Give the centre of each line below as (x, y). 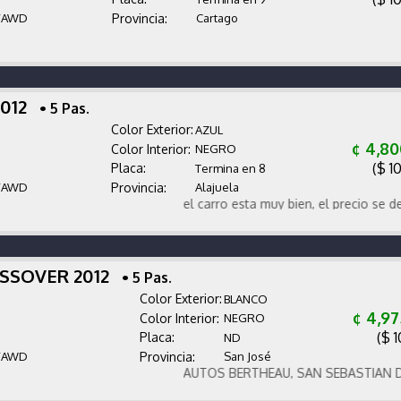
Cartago (217, 17)
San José (247, 356)
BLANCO (245, 299)
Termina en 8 (230, 168)
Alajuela (217, 187)
